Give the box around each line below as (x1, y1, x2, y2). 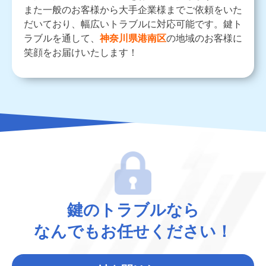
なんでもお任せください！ (34, 222, 232, 241)
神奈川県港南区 (100, 33, 166, 43)
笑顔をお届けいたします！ (24, 47, 138, 58)
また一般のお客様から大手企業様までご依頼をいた (24, 4, 242, 15)
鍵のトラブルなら (66, 201, 199, 220)
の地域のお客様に (166, 33, 242, 43)
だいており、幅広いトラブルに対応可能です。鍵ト (24, 18, 242, 29)
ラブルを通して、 (24, 33, 100, 43)
